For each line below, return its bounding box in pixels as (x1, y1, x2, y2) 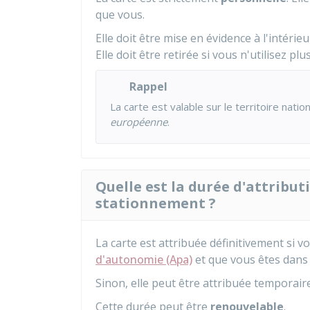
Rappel (129, 79, 167, 94)
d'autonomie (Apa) (95, 252, 192, 267)
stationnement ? (95, 194, 216, 212)
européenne (110, 115, 167, 129)
